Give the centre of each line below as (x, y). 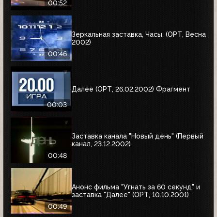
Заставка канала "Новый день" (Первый (138, 136)
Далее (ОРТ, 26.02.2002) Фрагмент (131, 89)
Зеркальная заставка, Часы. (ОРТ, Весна (139, 34)
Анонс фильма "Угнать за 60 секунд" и (136, 187)
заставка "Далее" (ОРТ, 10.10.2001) (130, 194)
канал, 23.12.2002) (101, 144)
